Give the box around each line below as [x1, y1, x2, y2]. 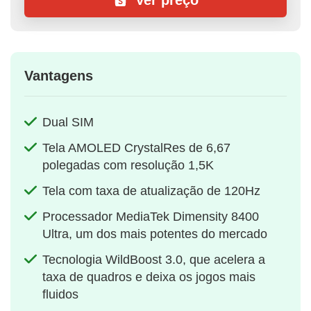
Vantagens [24, 68, 93, 84]
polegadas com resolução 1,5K [42, 158, 214, 173]
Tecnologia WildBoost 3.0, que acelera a [42, 253, 265, 267]
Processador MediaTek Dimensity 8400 [42, 210, 259, 224]
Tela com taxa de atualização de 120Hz [42, 184, 260, 199]
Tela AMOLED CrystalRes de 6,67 [42, 141, 230, 155]
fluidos [42, 287, 78, 302]
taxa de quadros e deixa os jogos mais [42, 270, 255, 285]
